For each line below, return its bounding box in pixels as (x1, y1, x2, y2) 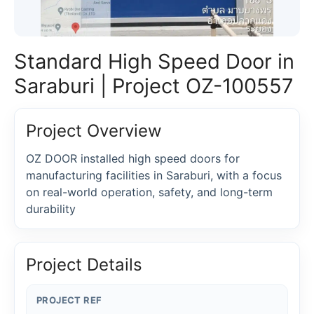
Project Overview (26, 121, 162, 141)
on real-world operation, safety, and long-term (26, 185, 273, 199)
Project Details (26, 254, 142, 275)
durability (26, 202, 76, 216)
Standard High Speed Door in (14, 49, 294, 74)
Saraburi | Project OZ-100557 (14, 74, 294, 98)
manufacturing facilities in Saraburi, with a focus (26, 168, 282, 182)
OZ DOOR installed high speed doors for (26, 151, 240, 165)
